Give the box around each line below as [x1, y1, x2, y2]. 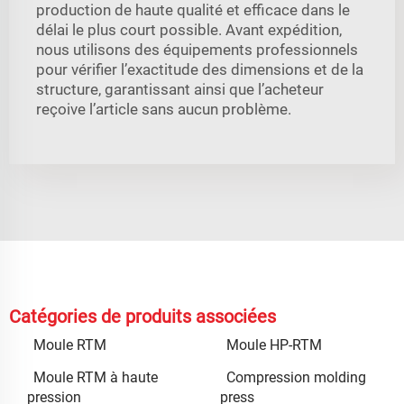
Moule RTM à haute [33, 368, 158, 386]
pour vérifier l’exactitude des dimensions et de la [36, 60, 363, 78]
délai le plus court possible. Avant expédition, [36, 20, 342, 39]
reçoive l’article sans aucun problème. [36, 99, 291, 118]
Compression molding [226, 368, 366, 386]
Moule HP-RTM [226, 335, 322, 353]
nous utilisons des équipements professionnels [36, 40, 358, 59]
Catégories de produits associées [9, 305, 276, 327]
